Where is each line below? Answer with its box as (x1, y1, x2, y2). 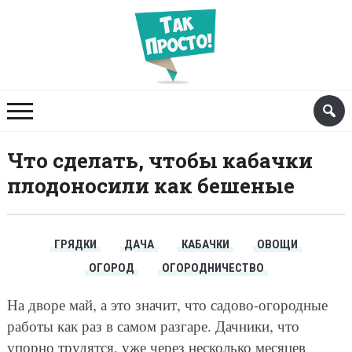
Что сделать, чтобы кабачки (6, 147, 313, 174)
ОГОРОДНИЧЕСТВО (161, 261, 264, 276)
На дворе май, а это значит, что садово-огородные (6, 295, 328, 315)
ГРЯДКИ (54, 237, 97, 252)
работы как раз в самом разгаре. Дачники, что (6, 316, 299, 336)
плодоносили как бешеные (6, 172, 295, 200)
